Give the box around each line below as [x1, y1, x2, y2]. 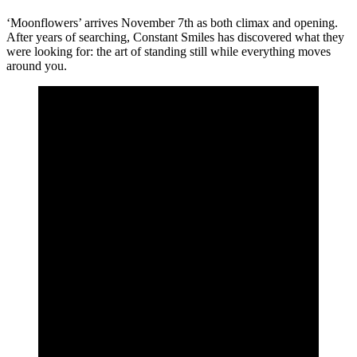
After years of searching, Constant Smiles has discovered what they [6, 30, 344, 45]
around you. [6, 59, 67, 73]
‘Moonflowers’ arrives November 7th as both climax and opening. [6, 16, 338, 30]
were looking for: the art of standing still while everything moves [6, 45, 331, 59]
